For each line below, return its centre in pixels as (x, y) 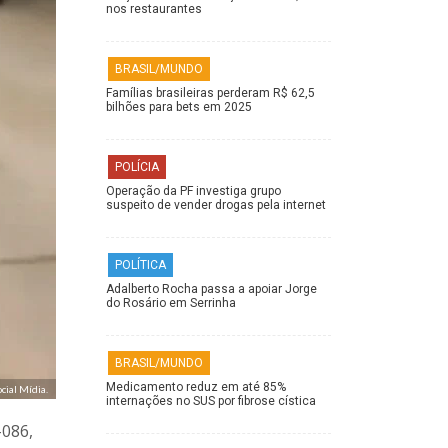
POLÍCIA (137, 167)
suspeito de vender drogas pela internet (216, 205)
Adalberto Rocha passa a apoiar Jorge (211, 289)
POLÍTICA (140, 265)
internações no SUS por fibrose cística (211, 401)
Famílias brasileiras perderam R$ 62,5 (210, 93)
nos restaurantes (154, 9)
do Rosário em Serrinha (171, 303)
